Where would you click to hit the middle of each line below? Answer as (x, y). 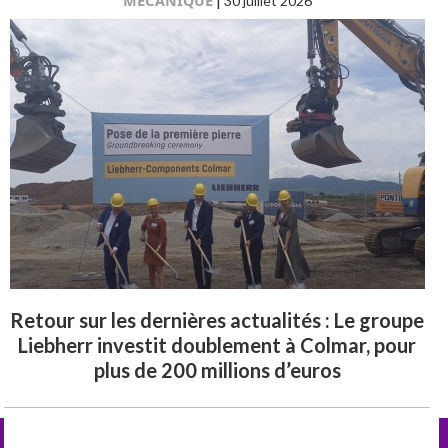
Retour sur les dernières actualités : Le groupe (217, 319)
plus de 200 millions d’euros (217, 369)
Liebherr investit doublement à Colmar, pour (217, 344)
